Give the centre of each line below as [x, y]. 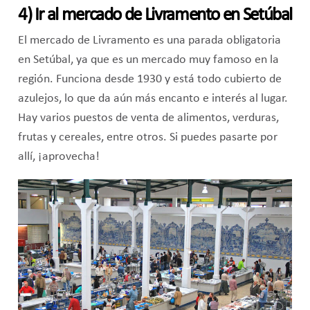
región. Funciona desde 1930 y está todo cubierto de [149, 80]
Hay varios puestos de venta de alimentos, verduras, [148, 118]
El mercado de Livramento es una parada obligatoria [149, 41]
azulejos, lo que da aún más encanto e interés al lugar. [153, 99]
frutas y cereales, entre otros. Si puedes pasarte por [147, 138]
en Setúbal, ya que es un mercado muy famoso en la [148, 60]
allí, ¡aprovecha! [58, 157]
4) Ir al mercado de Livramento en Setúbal [155, 16]
